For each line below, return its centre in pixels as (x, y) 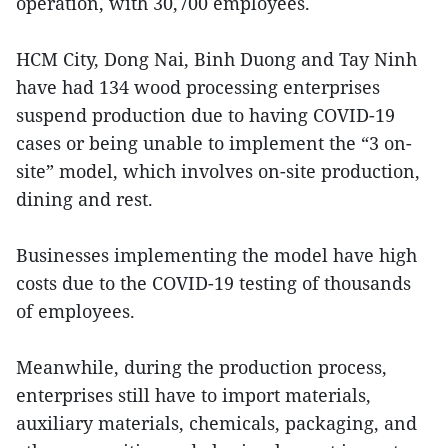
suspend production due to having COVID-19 (205, 114)
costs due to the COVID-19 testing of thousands (213, 282)
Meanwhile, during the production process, (201, 366)
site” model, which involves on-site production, (218, 170)
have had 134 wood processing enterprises (198, 86)
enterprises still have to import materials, (193, 394)
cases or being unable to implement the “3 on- (214, 142)
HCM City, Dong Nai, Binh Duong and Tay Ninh (216, 58)
